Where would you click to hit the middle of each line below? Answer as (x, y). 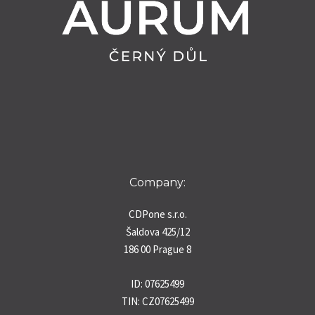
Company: (157, 183)
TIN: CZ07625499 (157, 302)
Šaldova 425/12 (157, 232)
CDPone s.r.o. (157, 214)
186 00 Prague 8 (157, 250)
